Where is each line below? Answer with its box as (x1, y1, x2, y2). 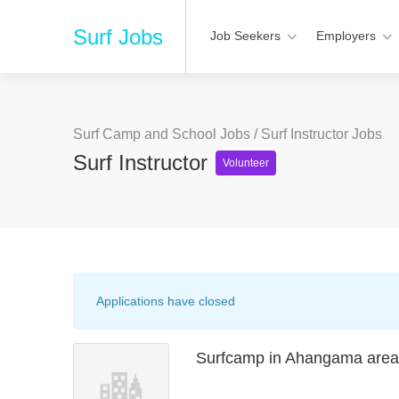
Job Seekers (210, 28, 281, 43)
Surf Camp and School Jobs (73, 126, 250, 142)
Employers (316, 28, 376, 43)
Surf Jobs (73, 25, 163, 49)
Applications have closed (96, 294, 235, 308)
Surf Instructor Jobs (261, 126, 382, 142)
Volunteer (223, 157, 269, 169)
